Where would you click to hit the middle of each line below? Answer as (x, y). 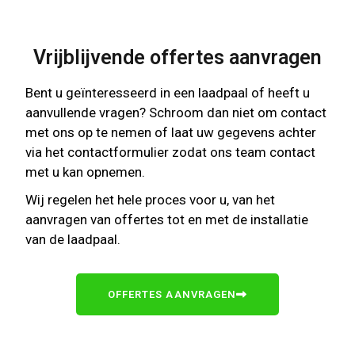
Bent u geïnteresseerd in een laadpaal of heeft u (168, 93)
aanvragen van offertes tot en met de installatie (167, 220)
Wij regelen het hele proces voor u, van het (151, 200)
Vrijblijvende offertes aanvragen (177, 58)
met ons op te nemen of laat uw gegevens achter (171, 133)
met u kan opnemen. (86, 172)
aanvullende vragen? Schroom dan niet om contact (176, 113)
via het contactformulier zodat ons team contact (171, 153)
